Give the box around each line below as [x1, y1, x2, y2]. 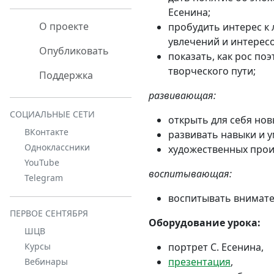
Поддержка [37, 68, 93, 82]
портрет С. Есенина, [168, 240, 264, 254]
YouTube [24, 157, 59, 168]
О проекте [37, 20, 89, 33]
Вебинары [24, 256, 68, 267]
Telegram [24, 172, 63, 183]
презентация [168, 254, 231, 268]
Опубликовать [37, 44, 109, 57]
